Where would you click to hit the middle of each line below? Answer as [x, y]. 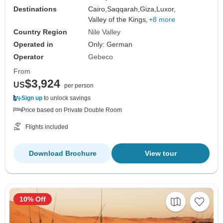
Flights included [47, 127]
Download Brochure [62, 154]
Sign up [32, 98]
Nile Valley [105, 32]
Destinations [35, 9]
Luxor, [166, 9]
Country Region [40, 32]
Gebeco [101, 57]
